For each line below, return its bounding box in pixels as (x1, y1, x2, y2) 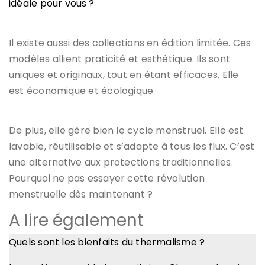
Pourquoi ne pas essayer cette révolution (9, 171, 205, 185)
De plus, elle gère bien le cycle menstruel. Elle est (9, 123, 244, 137)
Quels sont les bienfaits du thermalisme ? (9, 235, 205, 249)
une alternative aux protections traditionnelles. (9, 155, 233, 169)
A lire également (9, 208, 144, 232)
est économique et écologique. (9, 83, 156, 98)
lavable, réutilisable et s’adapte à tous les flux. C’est (9, 139, 255, 153)
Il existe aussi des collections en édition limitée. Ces (9, 35, 251, 50)
